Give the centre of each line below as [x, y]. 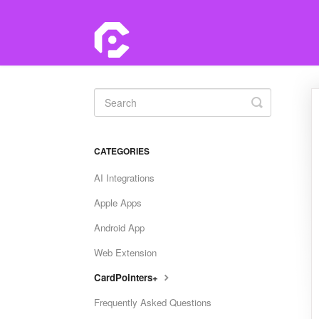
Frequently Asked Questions [153, 302]
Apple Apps [118, 203]
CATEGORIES [122, 151]
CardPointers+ [127, 277]
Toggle [276, 102]
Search [277, 113]
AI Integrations [124, 178]
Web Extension [125, 252]
